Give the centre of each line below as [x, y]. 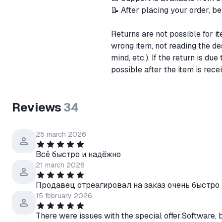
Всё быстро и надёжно [78, 154]
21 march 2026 [60, 165]
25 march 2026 [61, 134]
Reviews [37, 107]
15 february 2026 [64, 196]
